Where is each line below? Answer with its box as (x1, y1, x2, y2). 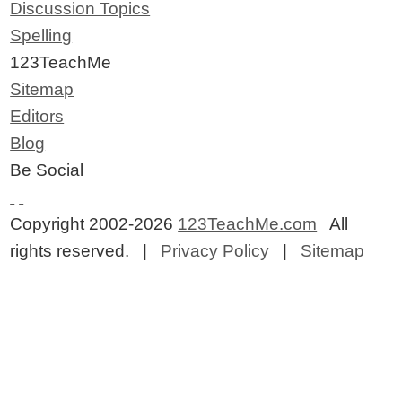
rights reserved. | (10, 241, 162, 261)
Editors (10, 107, 65, 127)
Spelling (10, 26, 73, 46)
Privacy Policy (161, 241, 270, 261)
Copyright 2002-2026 (10, 214, 179, 234)
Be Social (10, 161, 84, 180)
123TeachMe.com (178, 214, 318, 234)
